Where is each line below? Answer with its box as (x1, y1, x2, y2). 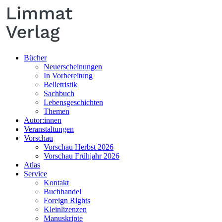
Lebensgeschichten (44, 98, 103, 107)
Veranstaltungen (24, 124, 74, 133)
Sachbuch (44, 89, 74, 98)
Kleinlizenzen (44, 205, 87, 214)
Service (24, 169, 47, 178)
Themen (44, 107, 69, 115)
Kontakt (44, 178, 69, 187)
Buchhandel (44, 187, 81, 196)
